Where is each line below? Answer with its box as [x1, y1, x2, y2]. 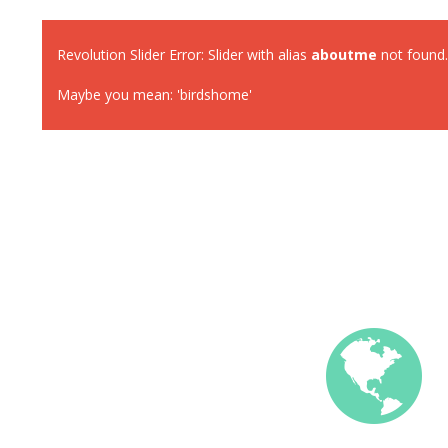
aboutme [310, 45, 377, 64]
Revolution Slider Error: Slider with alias [56, 45, 311, 64]
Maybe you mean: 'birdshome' [56, 85, 252, 104]
